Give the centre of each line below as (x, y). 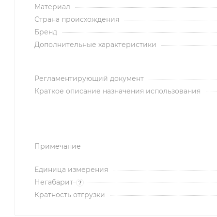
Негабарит (54, 182)
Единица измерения (71, 170)
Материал (52, 7)
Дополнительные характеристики (95, 45)
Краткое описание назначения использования (117, 91)
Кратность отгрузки (70, 195)
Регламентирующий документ (89, 79)
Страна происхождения (77, 20)
